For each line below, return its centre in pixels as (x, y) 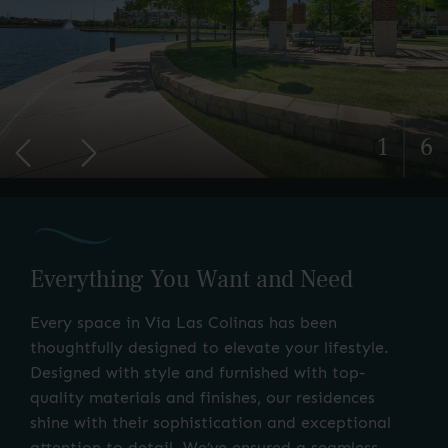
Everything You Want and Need (191, 280)
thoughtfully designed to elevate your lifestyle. (209, 348)
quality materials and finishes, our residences (202, 398)
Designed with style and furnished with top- (198, 373)
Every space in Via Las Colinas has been (183, 323)
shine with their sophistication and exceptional (210, 423)
